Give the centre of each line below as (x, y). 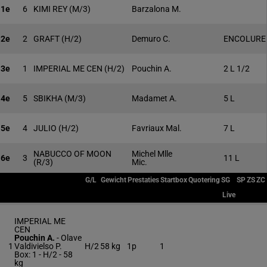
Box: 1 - (28, 254)
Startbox (174, 180)
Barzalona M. (156, 9)
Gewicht (114, 180)
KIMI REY (51, 9)
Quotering (204, 180)
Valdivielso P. (38, 246)
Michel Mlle (152, 154)
